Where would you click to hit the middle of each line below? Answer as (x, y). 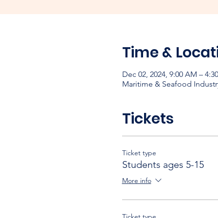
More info (136, 181)
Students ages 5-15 (163, 164)
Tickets (148, 119)
